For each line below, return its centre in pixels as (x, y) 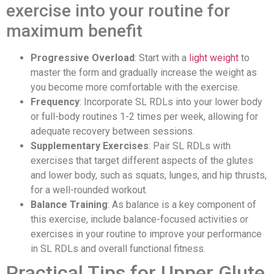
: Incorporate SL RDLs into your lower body (171, 102)
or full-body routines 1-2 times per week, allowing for (144, 117)
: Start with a (162, 58)
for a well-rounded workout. (89, 190)
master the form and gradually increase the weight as (144, 73)
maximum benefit (74, 31)
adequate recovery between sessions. (113, 131)
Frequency (55, 102)
